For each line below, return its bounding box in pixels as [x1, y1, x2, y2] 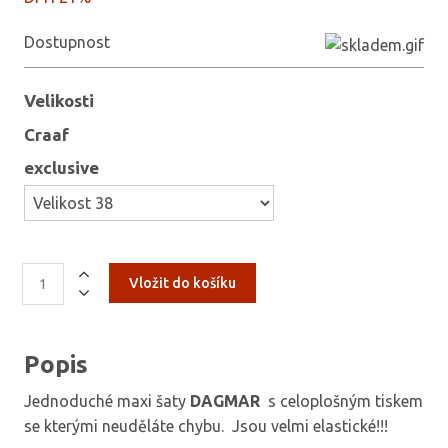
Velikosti [24, 91, 94, 111]
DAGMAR [190, 391, 264, 410]
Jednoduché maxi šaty [24, 391, 190, 410]
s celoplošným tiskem [264, 391, 423, 410]
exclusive [24, 157, 99, 177]
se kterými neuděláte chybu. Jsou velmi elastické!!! [24, 416, 392, 435]
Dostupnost [24, 32, 110, 51]
